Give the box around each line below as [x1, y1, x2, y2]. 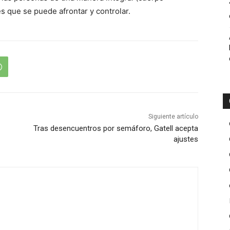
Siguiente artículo [148, 113, 198, 121]
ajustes [173, 135, 198, 144]
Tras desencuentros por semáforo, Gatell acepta [33, 124, 198, 133]
